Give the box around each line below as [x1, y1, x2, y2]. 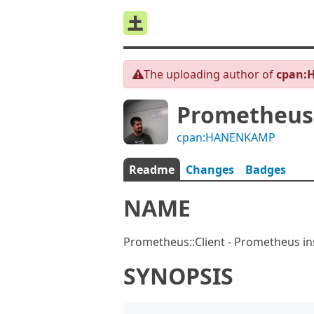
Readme [129, 162, 175, 177]
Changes [186, 162, 234, 177]
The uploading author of [144, 67, 276, 82]
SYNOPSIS [123, 261, 233, 291]
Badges [245, 162, 286, 177]
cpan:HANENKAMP [177, 130, 275, 145]
